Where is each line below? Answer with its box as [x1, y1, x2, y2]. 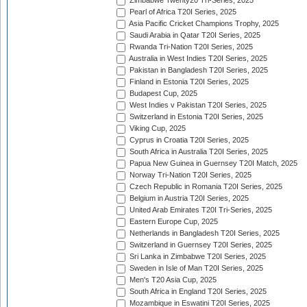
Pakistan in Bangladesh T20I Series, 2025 [127, 66, 268, 75]
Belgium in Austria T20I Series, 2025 [127, 194, 249, 203]
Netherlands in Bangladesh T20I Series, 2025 [127, 229, 280, 238]
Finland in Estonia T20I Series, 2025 [127, 77, 249, 86]
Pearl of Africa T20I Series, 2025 [127, 8, 236, 16]
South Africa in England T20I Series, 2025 [127, 287, 267, 296]
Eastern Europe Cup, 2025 [127, 217, 218, 226]
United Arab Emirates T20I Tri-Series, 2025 [127, 206, 272, 214]
